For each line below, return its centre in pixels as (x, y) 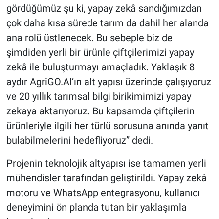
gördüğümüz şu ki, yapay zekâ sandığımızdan (104, 8)
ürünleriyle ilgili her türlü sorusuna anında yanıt (107, 125)
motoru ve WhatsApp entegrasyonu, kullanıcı (103, 192)
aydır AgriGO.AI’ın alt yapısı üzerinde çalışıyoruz (109, 81)
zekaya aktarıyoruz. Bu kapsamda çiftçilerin (100, 111)
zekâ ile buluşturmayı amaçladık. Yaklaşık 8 (100, 67)
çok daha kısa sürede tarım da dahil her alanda (107, 23)
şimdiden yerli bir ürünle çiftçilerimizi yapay (100, 52)
